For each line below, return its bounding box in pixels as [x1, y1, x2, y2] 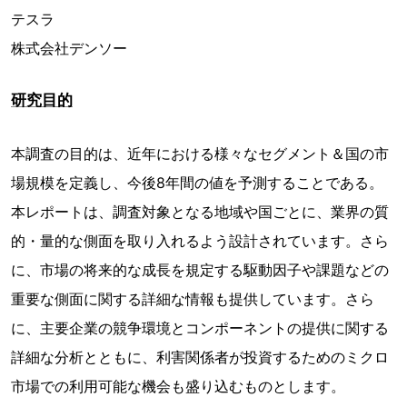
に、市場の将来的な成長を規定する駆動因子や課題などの [11, 261, 389, 279]
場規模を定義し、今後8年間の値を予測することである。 [11, 174, 383, 192]
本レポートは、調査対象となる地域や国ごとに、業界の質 [11, 203, 389, 221]
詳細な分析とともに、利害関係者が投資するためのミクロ [11, 348, 389, 366]
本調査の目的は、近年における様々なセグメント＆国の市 [11, 144, 389, 163]
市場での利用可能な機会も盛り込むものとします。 [11, 377, 345, 395]
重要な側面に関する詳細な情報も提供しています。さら [11, 290, 374, 308]
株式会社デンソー [11, 39, 127, 57]
